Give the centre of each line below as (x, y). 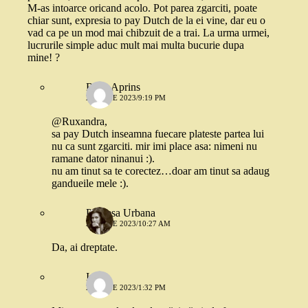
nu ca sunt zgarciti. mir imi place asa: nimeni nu (154, 146)
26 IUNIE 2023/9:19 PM (126, 98)
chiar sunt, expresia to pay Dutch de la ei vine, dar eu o (146, 21)
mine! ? (44, 58)
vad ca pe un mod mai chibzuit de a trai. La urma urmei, (148, 33)
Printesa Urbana (121, 213)
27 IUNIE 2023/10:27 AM (128, 224)
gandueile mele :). (90, 184)
